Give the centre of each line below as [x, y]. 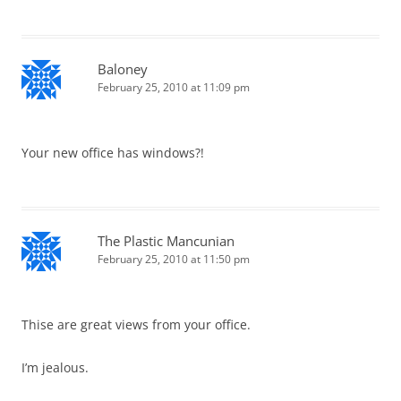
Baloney [123, 69]
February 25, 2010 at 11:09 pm [174, 88]
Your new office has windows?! [113, 153]
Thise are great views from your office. [136, 325]
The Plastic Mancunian [166, 241]
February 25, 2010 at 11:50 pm [174, 260]
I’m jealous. [55, 368]
